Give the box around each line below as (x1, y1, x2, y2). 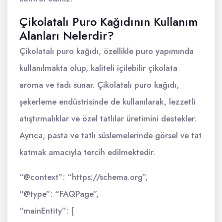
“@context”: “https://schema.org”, (19, 171, 148, 183)
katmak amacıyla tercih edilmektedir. (19, 146, 155, 158)
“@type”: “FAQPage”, (19, 188, 99, 200)
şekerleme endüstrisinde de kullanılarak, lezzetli (19, 96, 195, 108)
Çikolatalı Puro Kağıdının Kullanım (19, 13, 198, 30)
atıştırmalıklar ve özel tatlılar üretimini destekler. (19, 112, 196, 124)
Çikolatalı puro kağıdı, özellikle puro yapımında (19, 45, 194, 57)
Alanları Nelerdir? (19, 27, 114, 44)
